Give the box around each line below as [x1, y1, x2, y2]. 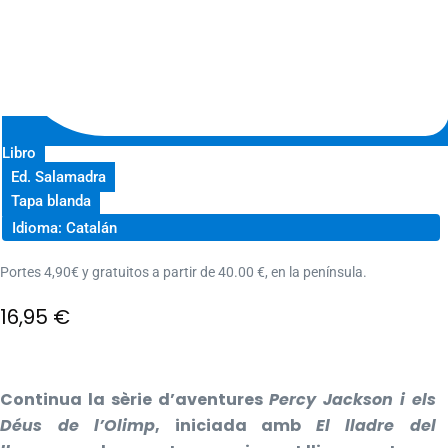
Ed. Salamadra [11, 167, 106, 186]
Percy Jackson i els [269, 388, 436, 412]
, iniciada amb [155, 414, 316, 438]
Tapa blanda [11, 191, 91, 210]
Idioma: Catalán [12, 218, 117, 237]
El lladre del [315, 414, 437, 438]
